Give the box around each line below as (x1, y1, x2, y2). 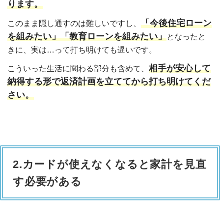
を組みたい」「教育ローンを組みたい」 (7, 31, 166, 41)
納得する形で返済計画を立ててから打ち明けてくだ (7, 76, 211, 86)
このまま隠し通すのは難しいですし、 (7, 19, 141, 27)
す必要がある (13, 175, 82, 188)
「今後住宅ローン (141, 18, 212, 28)
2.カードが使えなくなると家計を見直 (13, 158, 207, 171)
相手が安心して (149, 63, 211, 73)
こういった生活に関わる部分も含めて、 (7, 64, 149, 73)
